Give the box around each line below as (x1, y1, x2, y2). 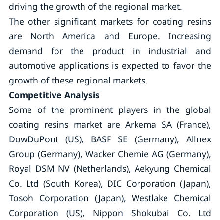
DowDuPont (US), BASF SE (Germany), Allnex (8, 133, 212, 145)
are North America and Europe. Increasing (8, 30, 212, 42)
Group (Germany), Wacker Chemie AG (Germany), (8, 148, 212, 160)
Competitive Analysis (8, 89, 100, 101)
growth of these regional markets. (8, 74, 148, 86)
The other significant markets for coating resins (8, 15, 212, 27)
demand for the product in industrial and (8, 45, 212, 56)
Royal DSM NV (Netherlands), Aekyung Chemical (8, 163, 212, 174)
